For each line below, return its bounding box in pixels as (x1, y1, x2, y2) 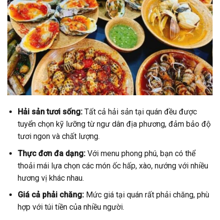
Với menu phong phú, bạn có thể (85, 148, 195, 158)
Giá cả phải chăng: (17, 190, 84, 200)
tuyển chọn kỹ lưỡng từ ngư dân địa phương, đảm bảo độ (17, 119, 211, 129)
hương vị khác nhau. (17, 173, 84, 183)
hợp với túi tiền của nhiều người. (17, 202, 124, 212)
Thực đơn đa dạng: (17, 148, 85, 158)
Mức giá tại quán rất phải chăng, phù (83, 190, 209, 200)
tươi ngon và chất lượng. (17, 131, 100, 141)
